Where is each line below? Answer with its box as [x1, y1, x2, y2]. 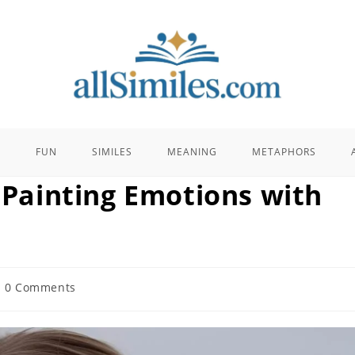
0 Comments [4, 279, 76, 295]
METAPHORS [251, 144, 316, 158]
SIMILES [91, 144, 132, 158]
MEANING [166, 144, 217, 158]
